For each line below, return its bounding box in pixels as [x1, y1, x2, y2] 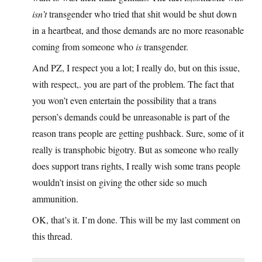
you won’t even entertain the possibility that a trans [32, 94, 216, 107]
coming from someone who [32, 40, 136, 53]
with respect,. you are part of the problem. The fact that [32, 78, 234, 91]
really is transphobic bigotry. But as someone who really [32, 143, 239, 156]
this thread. [32, 230, 73, 243]
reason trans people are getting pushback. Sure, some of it [32, 127, 244, 140]
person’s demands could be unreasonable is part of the [32, 111, 230, 123]
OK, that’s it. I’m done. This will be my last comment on [32, 213, 240, 226]
